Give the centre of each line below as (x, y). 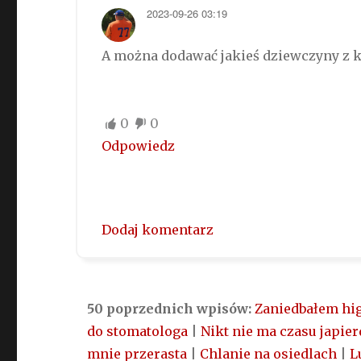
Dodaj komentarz (158, 230)
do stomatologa (138, 332)
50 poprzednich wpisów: (171, 309)
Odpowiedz (139, 146)
